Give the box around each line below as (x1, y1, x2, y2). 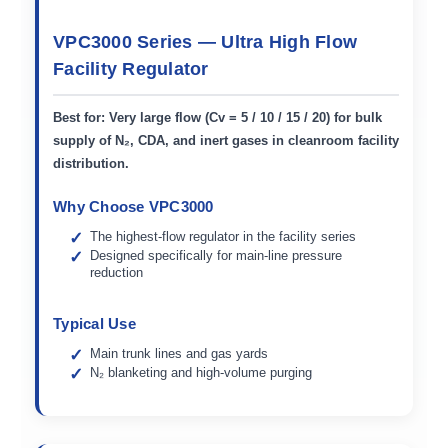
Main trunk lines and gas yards (90, 345, 269, 361)
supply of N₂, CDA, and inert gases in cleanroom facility (53, 132, 399, 148)
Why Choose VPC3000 (53, 197, 214, 215)
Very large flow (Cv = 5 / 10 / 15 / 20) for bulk (105, 109, 382, 125)
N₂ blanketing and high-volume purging (90, 364, 313, 380)
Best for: (53, 109, 105, 125)
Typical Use (53, 314, 136, 332)
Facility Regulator (53, 59, 209, 80)
